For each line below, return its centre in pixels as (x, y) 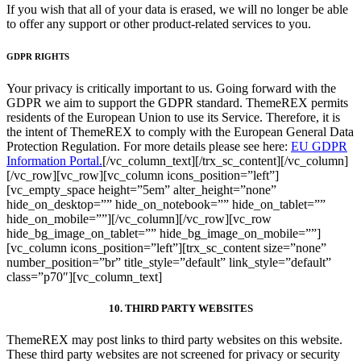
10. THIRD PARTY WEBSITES (180, 308)
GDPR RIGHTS (38, 56)
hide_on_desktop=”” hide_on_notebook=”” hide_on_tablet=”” (166, 204)
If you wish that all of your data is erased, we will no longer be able (177, 9)
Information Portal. (54, 160)
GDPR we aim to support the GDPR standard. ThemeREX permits (177, 102)
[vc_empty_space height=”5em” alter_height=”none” (141, 189)
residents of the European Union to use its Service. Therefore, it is (173, 117)
